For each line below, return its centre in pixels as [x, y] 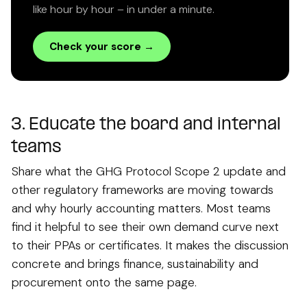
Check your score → [102, 46]
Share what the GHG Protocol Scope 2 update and [149, 171]
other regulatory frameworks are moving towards [143, 189]
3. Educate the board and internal [146, 125]
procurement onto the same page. [104, 282]
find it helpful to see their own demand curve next [145, 226]
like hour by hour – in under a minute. [124, 9]
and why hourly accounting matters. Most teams [141, 208]
